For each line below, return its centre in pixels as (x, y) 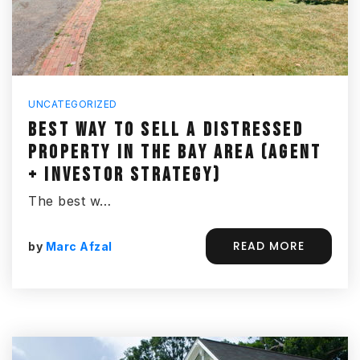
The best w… (70, 201)
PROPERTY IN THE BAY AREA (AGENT (175, 152)
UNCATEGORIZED (73, 104)
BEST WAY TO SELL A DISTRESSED (166, 130)
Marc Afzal (79, 246)
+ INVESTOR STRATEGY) (125, 175)
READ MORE (269, 246)
